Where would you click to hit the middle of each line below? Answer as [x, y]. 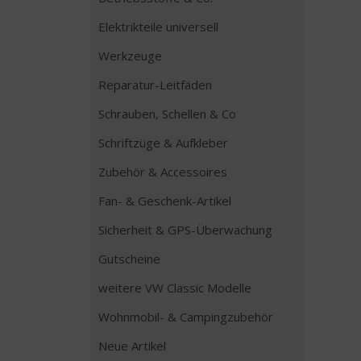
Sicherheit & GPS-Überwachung [185, 230]
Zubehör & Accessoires [163, 172]
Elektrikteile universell [158, 27]
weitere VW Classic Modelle [175, 288]
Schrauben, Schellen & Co [167, 114]
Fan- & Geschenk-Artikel [165, 201]
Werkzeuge [130, 56]
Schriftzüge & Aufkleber [163, 143]
